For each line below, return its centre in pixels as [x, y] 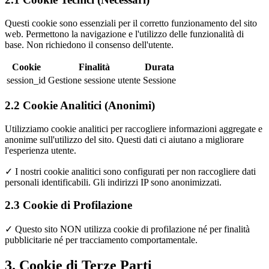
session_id [26, 80]
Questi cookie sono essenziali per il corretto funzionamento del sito [131, 23]
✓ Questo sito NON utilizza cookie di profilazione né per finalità [127, 229]
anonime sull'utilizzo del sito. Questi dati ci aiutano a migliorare [124, 139]
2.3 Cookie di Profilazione [68, 205]
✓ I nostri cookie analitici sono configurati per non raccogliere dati [130, 171]
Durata [159, 67]
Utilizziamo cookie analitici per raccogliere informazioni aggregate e [134, 128]
